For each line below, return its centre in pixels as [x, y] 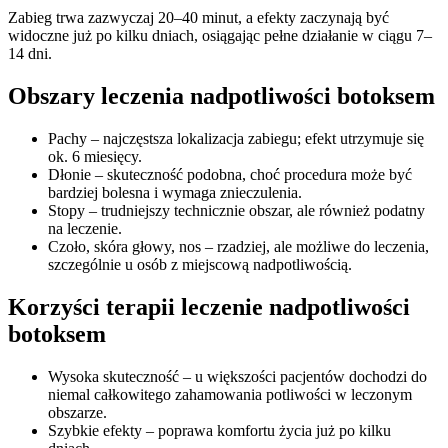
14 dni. [30, 54]
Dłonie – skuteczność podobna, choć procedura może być [230, 174]
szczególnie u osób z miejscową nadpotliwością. [200, 264]
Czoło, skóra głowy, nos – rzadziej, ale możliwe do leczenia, [238, 246]
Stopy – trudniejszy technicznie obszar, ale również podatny [236, 210]
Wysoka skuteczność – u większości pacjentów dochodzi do [237, 376]
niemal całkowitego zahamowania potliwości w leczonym [230, 394]
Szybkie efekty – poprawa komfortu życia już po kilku [219, 430]
